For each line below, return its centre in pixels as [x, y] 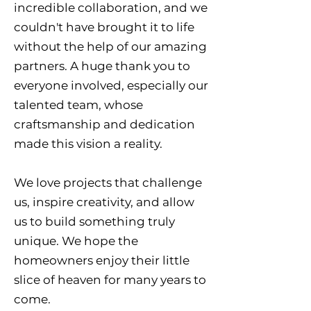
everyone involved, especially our [111, 85]
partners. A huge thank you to [102, 66]
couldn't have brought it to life [104, 27]
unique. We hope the [76, 241]
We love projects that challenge [108, 183]
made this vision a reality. [88, 144]
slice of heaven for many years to [110, 280]
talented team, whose [78, 105]
